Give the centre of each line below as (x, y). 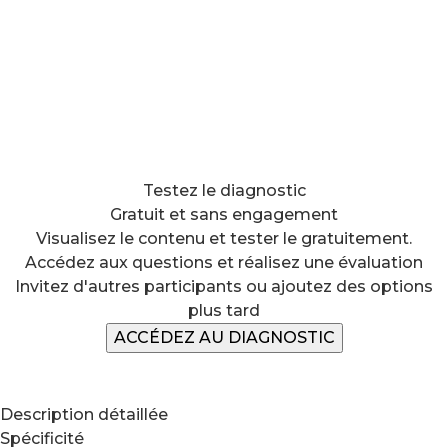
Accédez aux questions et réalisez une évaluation (224, 262)
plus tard (224, 310)
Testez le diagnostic (224, 190)
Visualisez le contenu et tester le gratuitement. (224, 238)
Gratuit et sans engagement (224, 214)
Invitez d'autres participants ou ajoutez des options (224, 286)
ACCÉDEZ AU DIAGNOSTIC (224, 337)
